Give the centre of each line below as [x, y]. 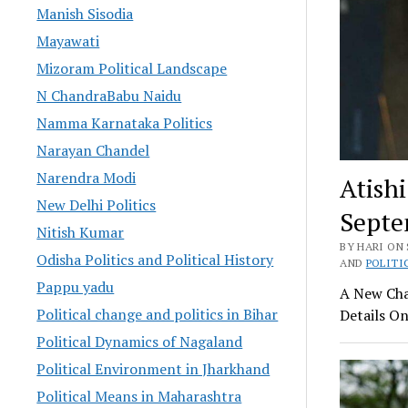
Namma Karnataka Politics [125, 122]
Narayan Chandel [93, 150]
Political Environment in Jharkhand [153, 368]
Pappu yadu [76, 286]
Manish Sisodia [85, 13]
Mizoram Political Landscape [132, 68]
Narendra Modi [87, 177]
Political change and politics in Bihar [158, 314]
